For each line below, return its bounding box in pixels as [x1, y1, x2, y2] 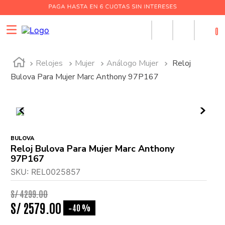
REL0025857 [31, 167, 81, 177]
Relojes [36, 57, 63, 69]
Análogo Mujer [106, 57, 159, 69]
